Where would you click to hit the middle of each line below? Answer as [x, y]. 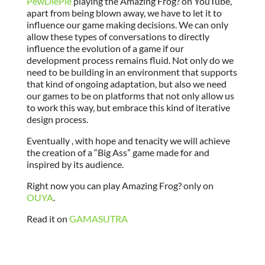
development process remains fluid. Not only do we [130, 60]
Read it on [48, 219]
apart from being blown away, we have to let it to [124, 13]
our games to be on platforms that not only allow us [130, 96]
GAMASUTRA [98, 219]
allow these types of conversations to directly [118, 37]
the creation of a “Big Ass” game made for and [118, 153]
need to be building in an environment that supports [132, 72]
